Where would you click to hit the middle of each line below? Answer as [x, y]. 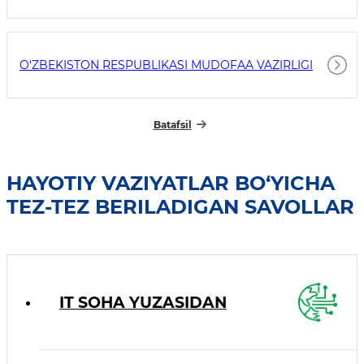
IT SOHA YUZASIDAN [143, 302]
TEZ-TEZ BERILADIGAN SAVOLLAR [180, 206]
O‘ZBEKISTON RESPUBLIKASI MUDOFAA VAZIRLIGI [166, 65]
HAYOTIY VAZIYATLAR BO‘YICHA [171, 183]
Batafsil [172, 125]
